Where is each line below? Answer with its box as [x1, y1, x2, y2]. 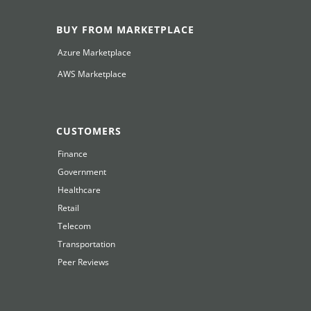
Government [58, 166, 107, 178]
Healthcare [58, 184, 101, 196]
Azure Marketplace [58, 47, 132, 59]
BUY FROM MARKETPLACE [56, 23, 195, 37]
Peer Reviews [58, 256, 110, 269]
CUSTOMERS [56, 124, 122, 138]
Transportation [58, 238, 116, 251]
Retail [58, 202, 80, 215]
